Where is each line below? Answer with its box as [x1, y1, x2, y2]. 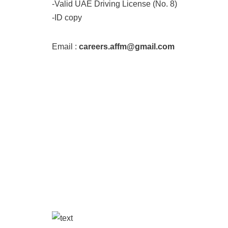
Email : [52, 42, 79, 51]
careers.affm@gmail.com [79, 42, 175, 51]
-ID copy [52, 13, 82, 22]
